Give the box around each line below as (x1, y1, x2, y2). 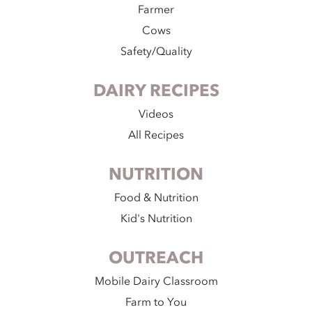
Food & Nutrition (114, 190, 198, 206)
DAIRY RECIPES (93, 79, 219, 103)
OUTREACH (109, 247, 203, 270)
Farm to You (125, 295, 187, 311)
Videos (139, 107, 173, 123)
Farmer (138, 2, 174, 18)
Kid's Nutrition (120, 211, 192, 227)
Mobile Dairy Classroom (94, 274, 218, 290)
